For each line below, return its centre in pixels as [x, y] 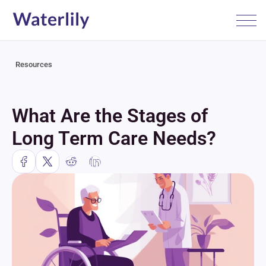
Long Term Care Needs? [114, 138]
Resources [34, 64]
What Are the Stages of [110, 116]
